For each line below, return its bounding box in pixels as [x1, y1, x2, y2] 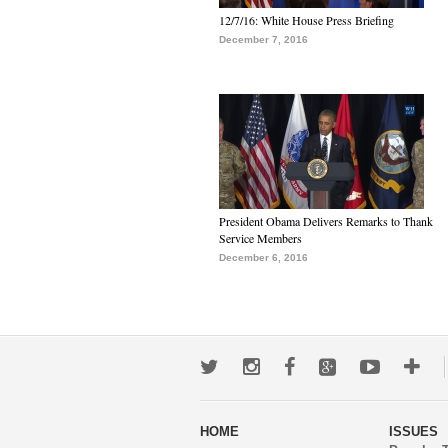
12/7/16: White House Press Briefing [219, 12, 394, 28]
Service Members [219, 230, 302, 246]
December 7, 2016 [219, 34, 308, 45]
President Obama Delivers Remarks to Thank [219, 213, 433, 229]
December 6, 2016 [219, 252, 308, 263]
